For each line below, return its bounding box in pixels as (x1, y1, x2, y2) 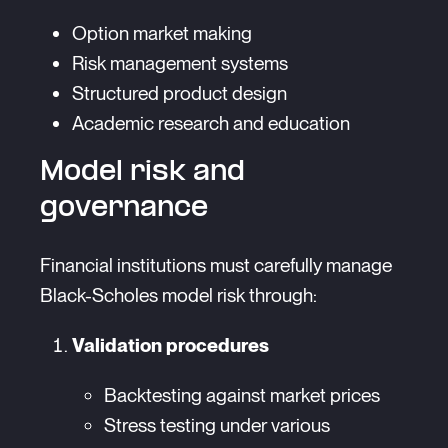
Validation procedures (72, 333, 269, 357)
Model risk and (40, 157, 245, 187)
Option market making (72, 21, 252, 45)
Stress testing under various (104, 413, 330, 437)
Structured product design (72, 81, 287, 105)
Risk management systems (72, 51, 288, 75)
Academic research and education (72, 111, 350, 135)
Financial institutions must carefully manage (40, 253, 392, 277)
